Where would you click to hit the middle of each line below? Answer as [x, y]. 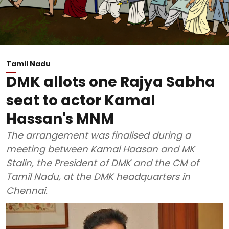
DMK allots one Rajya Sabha [111, 82]
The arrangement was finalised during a [98, 135]
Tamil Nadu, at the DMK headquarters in [98, 177]
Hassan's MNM [60, 119]
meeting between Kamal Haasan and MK [100, 149]
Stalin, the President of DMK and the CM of [102, 163]
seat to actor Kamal [81, 100]
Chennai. [27, 190]
